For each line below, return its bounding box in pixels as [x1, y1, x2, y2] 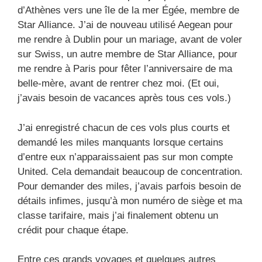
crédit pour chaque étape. [18, 224, 129, 236]
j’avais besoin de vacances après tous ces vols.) [18, 92, 231, 104]
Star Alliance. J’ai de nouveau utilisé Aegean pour [18, 19, 233, 31]
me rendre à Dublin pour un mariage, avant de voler [18, 34, 242, 46]
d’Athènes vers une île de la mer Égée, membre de [18, 5, 239, 16]
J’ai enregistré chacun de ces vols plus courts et [18, 122, 230, 133]
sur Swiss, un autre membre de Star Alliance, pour [18, 49, 237, 60]
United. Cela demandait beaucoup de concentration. [18, 166, 243, 177]
